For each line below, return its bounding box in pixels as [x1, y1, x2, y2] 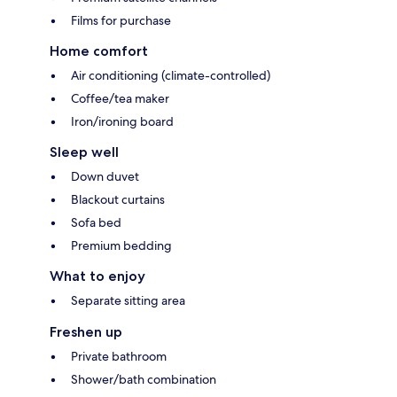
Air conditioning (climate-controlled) [71, 67, 270, 84]
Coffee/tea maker [71, 90, 169, 107]
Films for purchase [71, 12, 171, 29]
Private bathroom [71, 348, 167, 365]
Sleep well [50, 144, 119, 161]
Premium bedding [71, 237, 172, 254]
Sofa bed [71, 214, 121, 231]
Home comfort [50, 43, 148, 60]
